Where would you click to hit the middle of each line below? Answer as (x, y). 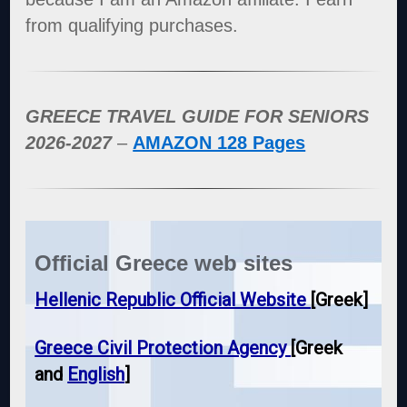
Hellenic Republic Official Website (173, 299)
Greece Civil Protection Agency (163, 347)
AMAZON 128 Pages (219, 143)
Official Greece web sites (164, 263)
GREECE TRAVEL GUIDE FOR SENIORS (198, 117)
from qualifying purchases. (132, 26)
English (96, 374)
